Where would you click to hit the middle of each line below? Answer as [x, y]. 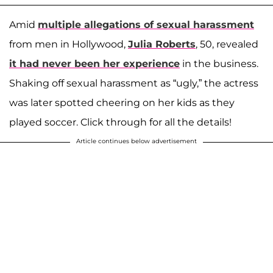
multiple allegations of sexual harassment [146, 24]
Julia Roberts [162, 44]
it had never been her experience [94, 63]
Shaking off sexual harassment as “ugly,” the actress [134, 83]
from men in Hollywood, [69, 44]
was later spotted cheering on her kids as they [122, 102]
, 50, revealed [227, 44]
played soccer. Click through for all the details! [120, 122]
